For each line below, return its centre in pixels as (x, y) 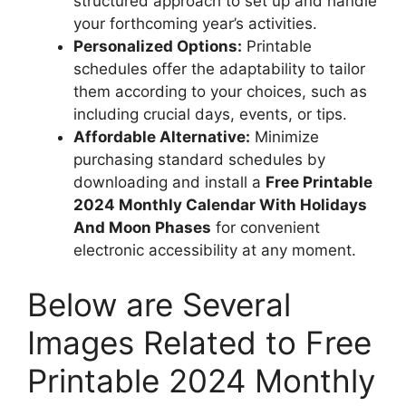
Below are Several (159, 304)
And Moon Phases (142, 227)
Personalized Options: (158, 46)
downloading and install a (169, 182)
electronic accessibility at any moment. (215, 250)
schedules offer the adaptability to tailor (219, 69)
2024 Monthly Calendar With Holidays (220, 205)
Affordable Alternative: (162, 137)
